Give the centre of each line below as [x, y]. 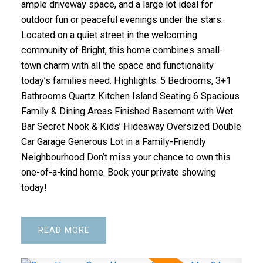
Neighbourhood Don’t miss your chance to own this [126, 157]
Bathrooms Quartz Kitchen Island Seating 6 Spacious [130, 96]
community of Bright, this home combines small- [122, 50]
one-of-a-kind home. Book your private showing [118, 173]
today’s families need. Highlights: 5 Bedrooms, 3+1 [126, 81]
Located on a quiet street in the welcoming [109, 35]
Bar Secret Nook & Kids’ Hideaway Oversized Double [131, 127]
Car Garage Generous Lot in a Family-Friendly [113, 142]
